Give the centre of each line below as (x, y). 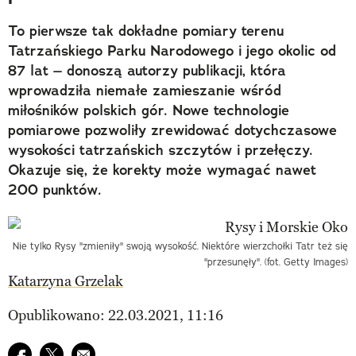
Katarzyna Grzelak (66, 281)
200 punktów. (55, 190)
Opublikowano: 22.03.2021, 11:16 (116, 315)
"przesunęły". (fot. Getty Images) (276, 261)
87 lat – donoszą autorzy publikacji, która (147, 70)
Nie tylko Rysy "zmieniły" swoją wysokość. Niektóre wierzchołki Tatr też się (180, 246)
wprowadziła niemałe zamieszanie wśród (145, 90)
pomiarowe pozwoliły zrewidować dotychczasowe (172, 130)
